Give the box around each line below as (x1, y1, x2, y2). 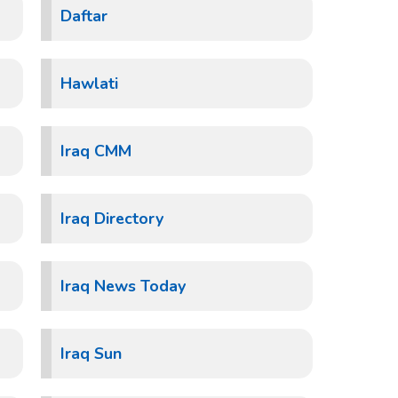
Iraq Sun (60, 343, 122, 364)
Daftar (60, 5, 107, 27)
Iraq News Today (60, 275, 186, 297)
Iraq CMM (60, 140, 131, 162)
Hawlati (60, 73, 118, 94)
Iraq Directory (60, 208, 163, 229)
